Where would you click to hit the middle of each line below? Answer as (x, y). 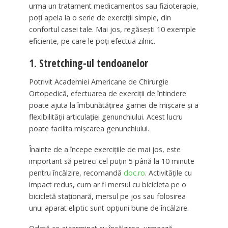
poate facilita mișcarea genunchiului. (89, 128)
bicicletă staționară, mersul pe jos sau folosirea (107, 196)
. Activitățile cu (168, 173)
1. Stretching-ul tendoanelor (88, 63)
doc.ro (134, 173)
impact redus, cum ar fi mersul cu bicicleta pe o (107, 184)
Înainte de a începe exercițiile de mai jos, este (105, 149)
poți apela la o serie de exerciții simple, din (100, 17)
